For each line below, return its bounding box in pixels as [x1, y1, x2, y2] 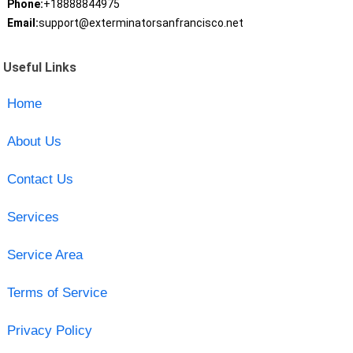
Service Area [6, 247, 83, 262]
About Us [6, 133, 61, 149]
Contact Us [6, 171, 73, 187]
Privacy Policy [6, 322, 92, 338]
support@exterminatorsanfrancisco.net [38, 17, 243, 30]
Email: [6, 17, 39, 30]
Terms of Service [6, 284, 107, 300]
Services [6, 209, 59, 225]
